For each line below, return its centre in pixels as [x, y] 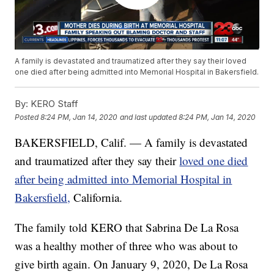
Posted [28, 117]
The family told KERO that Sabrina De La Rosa [127, 228]
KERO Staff [54, 104]
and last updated [149, 117]
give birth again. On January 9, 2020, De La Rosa [131, 264]
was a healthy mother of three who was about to [127, 246]
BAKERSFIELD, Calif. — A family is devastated [131, 143]
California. [98, 198]
